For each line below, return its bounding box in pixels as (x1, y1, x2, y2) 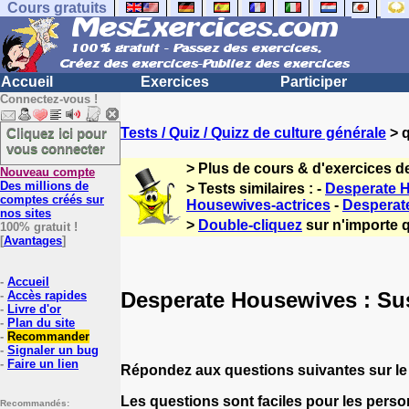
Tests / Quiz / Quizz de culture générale (121, 125, 386, 141)
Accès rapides (7, 288, 87, 302)
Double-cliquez (198, 217, 302, 233)
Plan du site (7, 316, 75, 330)
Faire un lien (7, 357, 79, 371)
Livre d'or (7, 302, 61, 316)
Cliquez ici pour (6, 125, 107, 141)
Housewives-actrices (186, 197, 330, 213)
